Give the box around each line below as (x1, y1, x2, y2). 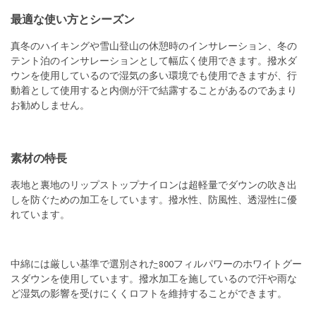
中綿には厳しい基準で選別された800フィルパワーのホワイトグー (11, 257, 302, 272)
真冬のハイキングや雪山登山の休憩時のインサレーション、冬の (11, 39, 297, 54)
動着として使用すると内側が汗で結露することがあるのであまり (11, 84, 297, 99)
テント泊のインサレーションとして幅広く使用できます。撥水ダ (11, 54, 297, 69)
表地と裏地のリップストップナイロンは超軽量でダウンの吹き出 (11, 178, 297, 193)
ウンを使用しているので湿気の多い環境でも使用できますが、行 (11, 69, 297, 84)
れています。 (11, 208, 70, 223)
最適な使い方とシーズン (11, 11, 135, 28)
